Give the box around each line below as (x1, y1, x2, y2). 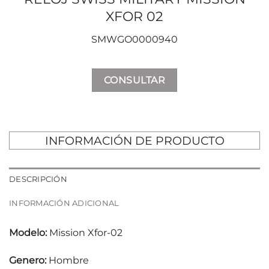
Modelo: (9, 227, 47, 239)
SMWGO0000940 (91, 34, 178, 46)
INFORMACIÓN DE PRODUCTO (44, 133, 225, 148)
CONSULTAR (103, 74, 166, 86)
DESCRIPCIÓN (9, 175, 67, 184)
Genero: (9, 255, 46, 267)
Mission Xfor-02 (47, 227, 122, 239)
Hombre (46, 255, 89, 267)
